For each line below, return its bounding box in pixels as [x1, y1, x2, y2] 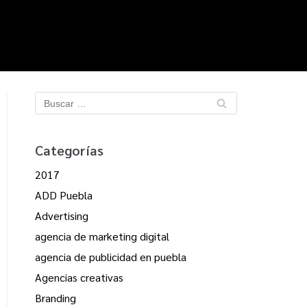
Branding [35, 291, 76, 306]
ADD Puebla [35, 188, 93, 203]
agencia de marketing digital [35, 229, 169, 244]
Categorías [35, 141, 103, 160]
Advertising [35, 208, 88, 223]
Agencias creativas [35, 270, 123, 285]
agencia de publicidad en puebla [35, 249, 186, 265]
